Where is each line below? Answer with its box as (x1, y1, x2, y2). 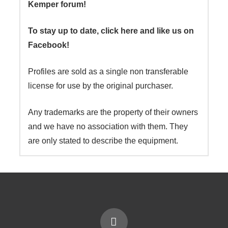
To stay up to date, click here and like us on (27, 26, 194, 35)
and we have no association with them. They (27, 122, 188, 131)
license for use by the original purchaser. (27, 81, 173, 90)
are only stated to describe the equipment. (27, 136, 178, 145)
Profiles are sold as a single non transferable (27, 67, 188, 76)
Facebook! (27, 40, 69, 49)
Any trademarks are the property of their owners (27, 107, 198, 117)
